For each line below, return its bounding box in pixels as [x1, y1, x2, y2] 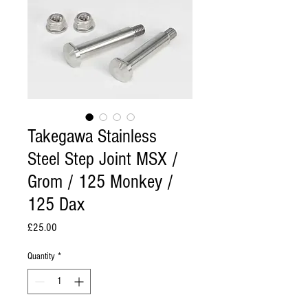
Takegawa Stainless [27, 125, 157, 147]
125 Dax [27, 193, 85, 215]
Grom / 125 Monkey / [27, 170, 173, 192]
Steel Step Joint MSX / [27, 148, 178, 170]
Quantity [27, 250, 55, 262]
